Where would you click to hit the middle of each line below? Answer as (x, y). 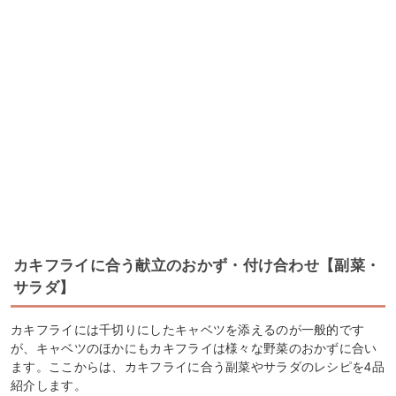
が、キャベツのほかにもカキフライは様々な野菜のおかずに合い (194, 348)
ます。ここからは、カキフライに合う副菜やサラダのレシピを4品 (198, 366)
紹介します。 (49, 385)
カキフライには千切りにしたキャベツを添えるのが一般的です (188, 329)
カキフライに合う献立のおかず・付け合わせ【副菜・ (197, 265)
